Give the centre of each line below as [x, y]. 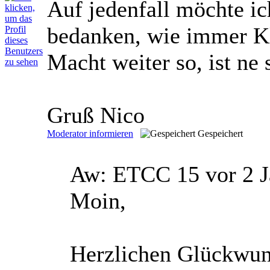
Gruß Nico [96, 115]
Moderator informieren [90, 133]
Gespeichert [220, 133]
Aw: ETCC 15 [138, 174]
